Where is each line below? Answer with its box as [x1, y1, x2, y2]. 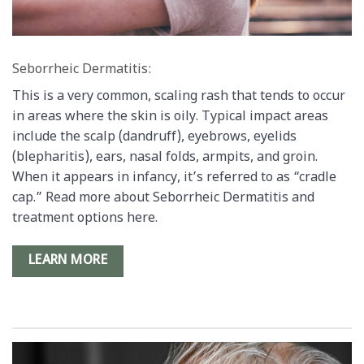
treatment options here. [12, 210, 158, 227]
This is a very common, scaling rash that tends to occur [12, 88, 345, 106]
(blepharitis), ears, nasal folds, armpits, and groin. [12, 149, 318, 167]
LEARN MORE [28, 253, 108, 270]
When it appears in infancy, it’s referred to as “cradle [12, 169, 336, 187]
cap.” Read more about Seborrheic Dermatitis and [12, 189, 314, 207]
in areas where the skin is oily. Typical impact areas [12, 108, 328, 126]
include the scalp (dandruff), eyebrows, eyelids [12, 128, 297, 146]
